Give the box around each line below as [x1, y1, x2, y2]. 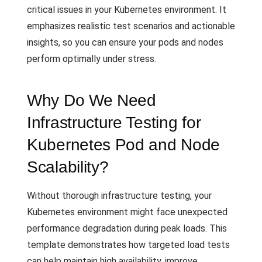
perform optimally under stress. [27, 53, 156, 64]
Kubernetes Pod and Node [27, 136, 220, 154]
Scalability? [27, 158, 109, 176]
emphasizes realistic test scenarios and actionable [27, 20, 235, 32]
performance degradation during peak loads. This [27, 223, 227, 234]
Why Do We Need [27, 91, 156, 109]
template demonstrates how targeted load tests [27, 239, 230, 250]
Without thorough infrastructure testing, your [27, 190, 212, 201]
